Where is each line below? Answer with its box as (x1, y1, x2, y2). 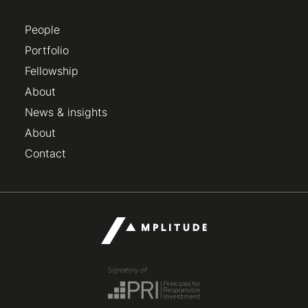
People (25, 23, 60, 37)
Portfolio (25, 43, 69, 58)
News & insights (25, 105, 107, 120)
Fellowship (25, 64, 78, 78)
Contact (25, 146, 66, 161)
